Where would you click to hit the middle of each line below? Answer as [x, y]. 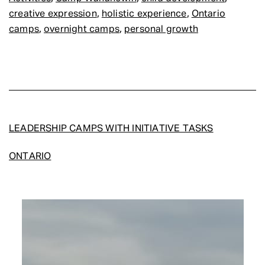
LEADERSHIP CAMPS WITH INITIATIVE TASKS [111, 129]
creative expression [53, 14]
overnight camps [82, 29]
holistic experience [144, 14]
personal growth [161, 29]
